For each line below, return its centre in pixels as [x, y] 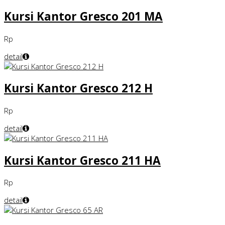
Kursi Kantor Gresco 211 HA [82, 160]
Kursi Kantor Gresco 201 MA [83, 17]
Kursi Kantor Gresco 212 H [78, 88]
